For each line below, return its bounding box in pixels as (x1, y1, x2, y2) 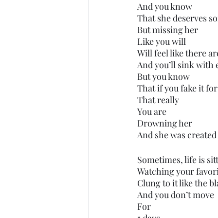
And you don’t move (137, 189, 214, 200)
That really (137, 94, 179, 106)
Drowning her (137, 117, 192, 129)
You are (137, 106, 168, 117)
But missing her (137, 24, 198, 36)
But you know (137, 71, 190, 82)
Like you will (137, 36, 186, 47)
